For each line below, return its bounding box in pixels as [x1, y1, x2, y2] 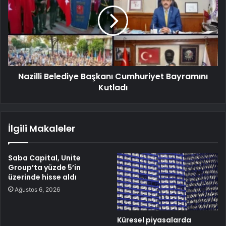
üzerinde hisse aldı [8, 172, 77, 182]
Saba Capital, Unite [8, 152, 81, 163]
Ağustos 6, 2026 [15, 185, 60, 193]
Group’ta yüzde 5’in [8, 162, 81, 173]
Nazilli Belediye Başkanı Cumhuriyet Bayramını [18, 70, 208, 82]
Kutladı [98, 81, 128, 93]
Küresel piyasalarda [117, 214, 191, 225]
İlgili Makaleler [8, 122, 75, 135]
